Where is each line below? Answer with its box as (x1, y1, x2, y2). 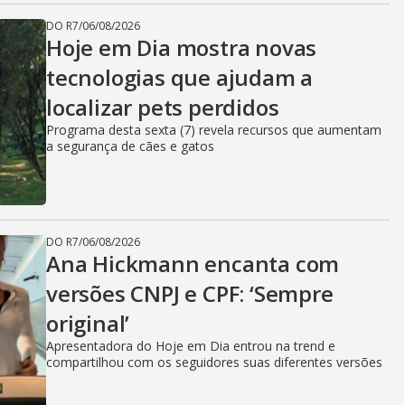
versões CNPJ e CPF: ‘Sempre (46, 278, 334, 308)
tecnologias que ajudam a (46, 62, 314, 92)
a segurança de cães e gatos (46, 137, 214, 155)
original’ (46, 308, 130, 338)
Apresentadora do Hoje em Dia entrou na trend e (46, 337, 335, 354)
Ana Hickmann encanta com (46, 249, 340, 278)
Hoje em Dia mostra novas (46, 33, 317, 62)
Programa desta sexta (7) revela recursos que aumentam (46, 121, 381, 138)
